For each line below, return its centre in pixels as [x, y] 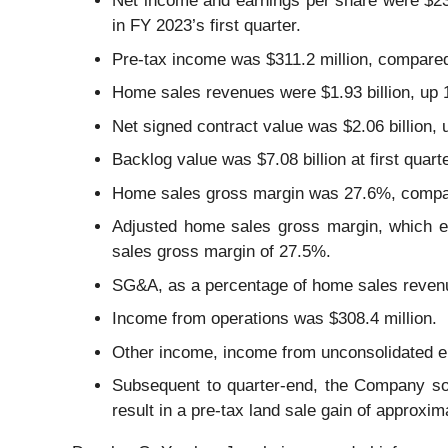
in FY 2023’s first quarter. [206, 26]
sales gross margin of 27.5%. [221, 252]
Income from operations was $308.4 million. [274, 319]
